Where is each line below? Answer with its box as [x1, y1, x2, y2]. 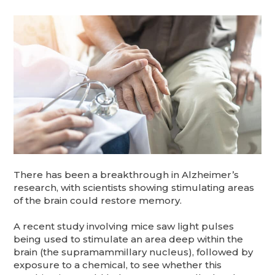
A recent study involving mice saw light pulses [14, 220, 234, 232]
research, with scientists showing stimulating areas [14, 181, 255, 193]
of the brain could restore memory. [14, 194, 185, 206]
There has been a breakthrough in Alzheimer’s [14, 168, 239, 180]
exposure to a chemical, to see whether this [14, 258, 222, 271]
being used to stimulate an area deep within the [14, 233, 244, 245]
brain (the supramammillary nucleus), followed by [14, 246, 254, 258]
